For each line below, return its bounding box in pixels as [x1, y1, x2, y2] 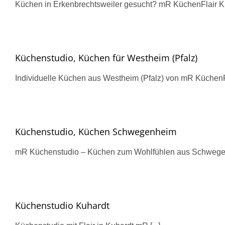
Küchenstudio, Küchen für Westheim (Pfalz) [15, 52, 197, 64]
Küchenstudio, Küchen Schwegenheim [15, 126, 177, 138]
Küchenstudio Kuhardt [15, 199, 109, 211]
